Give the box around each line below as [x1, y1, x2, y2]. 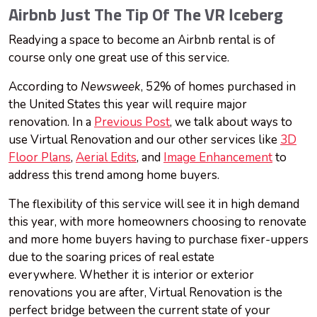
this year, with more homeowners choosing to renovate [8, 214, 306, 231]
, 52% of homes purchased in [141, 79, 296, 96]
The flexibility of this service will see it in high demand [8, 196, 299, 213]
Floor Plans [8, 149, 71, 166]
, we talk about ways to [170, 114, 292, 131]
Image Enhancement [163, 149, 272, 166]
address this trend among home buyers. [8, 167, 219, 184]
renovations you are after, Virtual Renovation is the [8, 284, 282, 301]
